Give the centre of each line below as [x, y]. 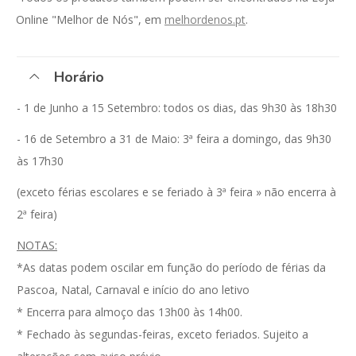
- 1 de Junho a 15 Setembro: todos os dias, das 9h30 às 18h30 [177, 108]
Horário [79, 77]
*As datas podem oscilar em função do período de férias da [171, 268]
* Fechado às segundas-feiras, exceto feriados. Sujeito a [163, 335]
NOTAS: [37, 246]
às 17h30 [40, 161]
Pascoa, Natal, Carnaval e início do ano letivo [133, 290]
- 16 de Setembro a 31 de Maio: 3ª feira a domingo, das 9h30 [174, 139]
